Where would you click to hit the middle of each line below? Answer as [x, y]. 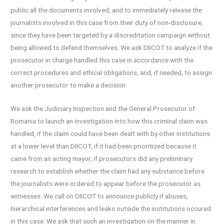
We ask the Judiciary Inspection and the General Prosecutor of [103, 109]
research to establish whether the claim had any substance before [108, 171]
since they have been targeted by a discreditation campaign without [110, 35]
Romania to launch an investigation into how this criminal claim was [109, 121]
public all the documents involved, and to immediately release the [106, 10]
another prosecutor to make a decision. [69, 85]
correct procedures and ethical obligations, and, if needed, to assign [111, 73]
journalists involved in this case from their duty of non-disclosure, [107, 23]
